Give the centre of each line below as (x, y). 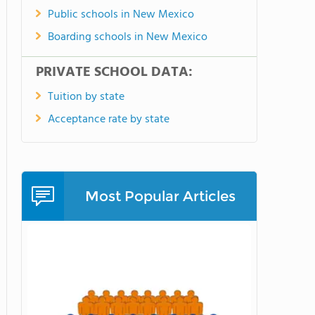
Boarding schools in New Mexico (128, 37)
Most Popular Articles (160, 196)
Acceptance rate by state (109, 120)
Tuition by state (86, 97)
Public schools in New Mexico (121, 15)
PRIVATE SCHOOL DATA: (114, 72)
